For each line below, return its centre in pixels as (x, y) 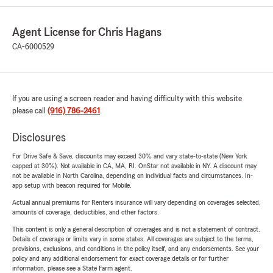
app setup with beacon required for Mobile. (72, 186)
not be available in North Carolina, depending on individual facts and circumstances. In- (133, 176)
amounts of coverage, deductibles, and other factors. (86, 212)
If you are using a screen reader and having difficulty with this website (127, 99)
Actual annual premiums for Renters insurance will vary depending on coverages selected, (136, 203)
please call (30, 111)
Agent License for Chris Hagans (87, 33)
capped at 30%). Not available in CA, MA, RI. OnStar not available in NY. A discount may (134, 166)
